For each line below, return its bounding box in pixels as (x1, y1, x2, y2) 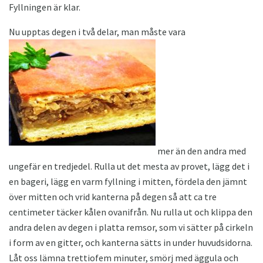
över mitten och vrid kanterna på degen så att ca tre (9, 190, 217, 203)
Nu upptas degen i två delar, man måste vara (9, 25, 186, 38)
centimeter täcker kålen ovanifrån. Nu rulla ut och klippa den (9, 205, 252, 218)
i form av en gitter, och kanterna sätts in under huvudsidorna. (9, 236, 252, 248)
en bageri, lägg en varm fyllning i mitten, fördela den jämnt (9, 175, 247, 187)
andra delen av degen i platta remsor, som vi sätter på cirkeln (9, 221, 253, 233)
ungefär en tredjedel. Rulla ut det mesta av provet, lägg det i (9, 160, 249, 172)
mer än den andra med (156, 144, 246, 157)
